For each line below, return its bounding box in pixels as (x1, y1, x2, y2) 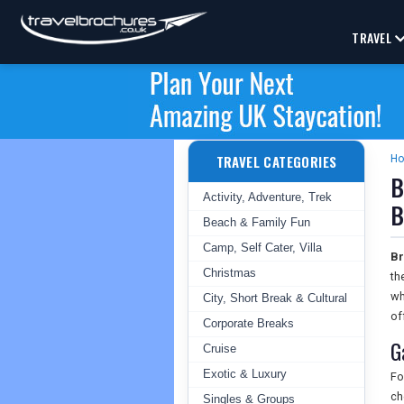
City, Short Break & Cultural (203, 291, 347, 305)
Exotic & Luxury (203, 367, 287, 381)
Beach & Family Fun (203, 216, 310, 229)
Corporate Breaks (203, 317, 294, 330)
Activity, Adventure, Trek (203, 190, 332, 204)
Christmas (203, 266, 256, 280)
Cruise (203, 342, 236, 355)
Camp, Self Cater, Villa (203, 241, 322, 254)
